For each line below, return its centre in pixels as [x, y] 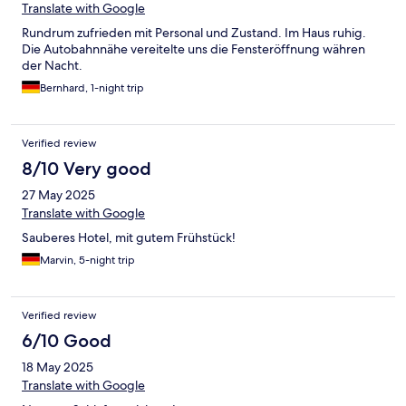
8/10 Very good [87, 169]
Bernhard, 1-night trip [92, 88]
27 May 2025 [58, 195]
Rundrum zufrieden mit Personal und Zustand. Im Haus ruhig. [194, 33]
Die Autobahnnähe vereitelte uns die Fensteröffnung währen [193, 49]
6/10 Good [67, 341]
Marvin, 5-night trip [87, 261]
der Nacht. [52, 66]
